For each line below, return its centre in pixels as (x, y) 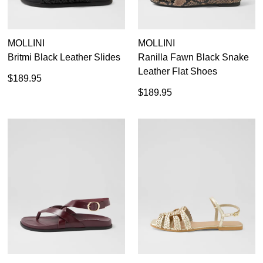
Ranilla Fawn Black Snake (193, 57)
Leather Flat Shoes (178, 71)
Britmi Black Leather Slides (64, 57)
